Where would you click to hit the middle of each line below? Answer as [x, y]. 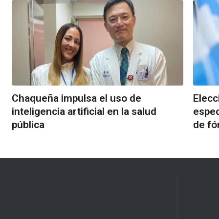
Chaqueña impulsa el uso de [77, 99]
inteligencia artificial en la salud [84, 112]
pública [28, 125]
